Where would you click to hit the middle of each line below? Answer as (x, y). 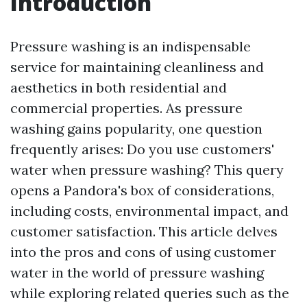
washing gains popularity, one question (136, 128)
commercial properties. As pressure (126, 108)
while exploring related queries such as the (150, 293)
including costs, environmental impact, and (149, 211)
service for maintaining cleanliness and (137, 67)
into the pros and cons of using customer (143, 252)
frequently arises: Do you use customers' (142, 149)
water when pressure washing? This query (147, 170)
